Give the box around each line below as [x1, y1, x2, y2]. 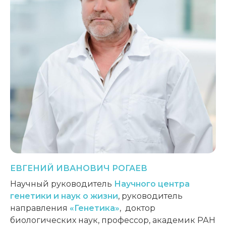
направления [10, 203, 70, 213]
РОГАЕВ [112, 163, 147, 173]
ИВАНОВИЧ [56, 163, 112, 173]
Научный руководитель [10, 179, 114, 189]
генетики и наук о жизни [10, 191, 118, 201]
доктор [123, 203, 155, 213]
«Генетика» [70, 203, 120, 213]
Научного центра [114, 179, 190, 189]
